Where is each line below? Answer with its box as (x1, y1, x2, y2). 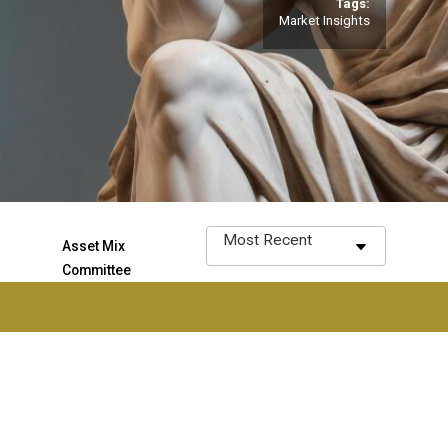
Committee (61, 262, 131, 278)
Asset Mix (61, 238, 125, 254)
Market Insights (279, 13, 370, 28)
